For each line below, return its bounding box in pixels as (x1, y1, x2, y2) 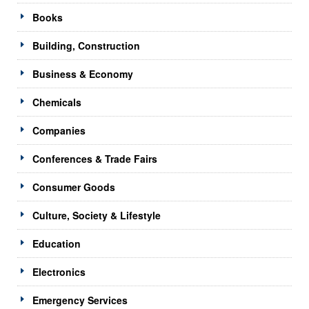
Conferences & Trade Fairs (32, 151, 157, 166)
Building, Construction (32, 38, 140, 52)
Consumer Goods (32, 179, 115, 194)
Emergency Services (32, 292, 128, 307)
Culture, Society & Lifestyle (32, 208, 161, 222)
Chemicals (32, 94, 81, 109)
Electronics (32, 264, 86, 279)
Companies (32, 123, 86, 137)
